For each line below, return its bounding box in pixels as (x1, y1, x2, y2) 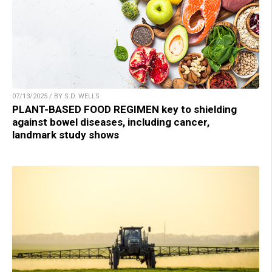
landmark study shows (12, 128, 119, 141)
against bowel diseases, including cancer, (12, 115, 209, 128)
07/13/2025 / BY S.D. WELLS (12, 92, 100, 100)
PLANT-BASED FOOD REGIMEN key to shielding (12, 103, 237, 115)
